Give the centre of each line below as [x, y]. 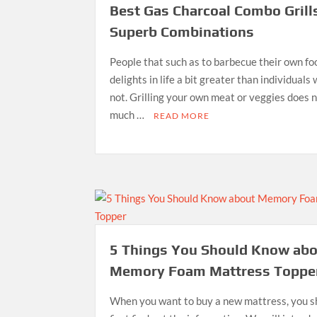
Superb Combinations [182, 31]
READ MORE [182, 115]
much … [128, 114]
